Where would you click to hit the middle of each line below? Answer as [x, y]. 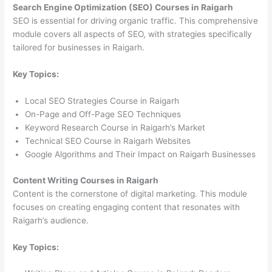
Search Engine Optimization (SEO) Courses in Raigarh [123, 8]
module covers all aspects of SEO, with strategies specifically [133, 34]
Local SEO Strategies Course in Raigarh [102, 101]
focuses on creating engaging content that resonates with [127, 207]
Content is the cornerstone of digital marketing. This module [130, 193]
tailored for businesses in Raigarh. [79, 48]
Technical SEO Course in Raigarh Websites [108, 141]
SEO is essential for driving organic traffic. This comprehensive [136, 21]
